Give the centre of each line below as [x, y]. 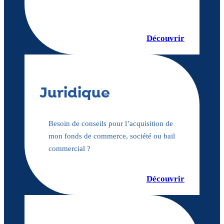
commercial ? [69, 148]
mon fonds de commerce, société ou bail [111, 136]
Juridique [75, 93]
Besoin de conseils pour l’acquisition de [110, 123]
